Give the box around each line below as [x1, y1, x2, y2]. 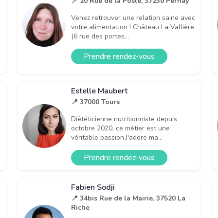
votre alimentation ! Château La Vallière [71, 22, 194, 32]
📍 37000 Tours [71, 97, 120, 107]
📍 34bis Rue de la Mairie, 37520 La [71, 193, 185, 203]
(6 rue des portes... [71, 32, 129, 41]
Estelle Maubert [71, 85, 127, 96]
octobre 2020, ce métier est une [71, 123, 170, 133]
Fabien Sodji [71, 182, 115, 193]
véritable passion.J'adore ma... [71, 132, 163, 142]
